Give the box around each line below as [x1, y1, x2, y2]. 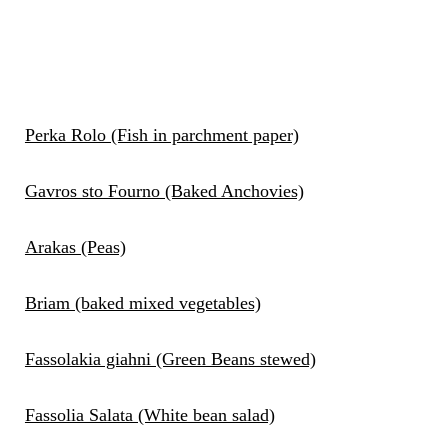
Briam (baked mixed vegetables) [24, 293, 261, 314]
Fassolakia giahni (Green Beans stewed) [24, 349, 316, 370]
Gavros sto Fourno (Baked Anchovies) [24, 181, 304, 202]
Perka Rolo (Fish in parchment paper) [24, 125, 299, 146]
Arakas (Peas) [24, 237, 126, 258]
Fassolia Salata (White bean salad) [24, 405, 275, 426]
